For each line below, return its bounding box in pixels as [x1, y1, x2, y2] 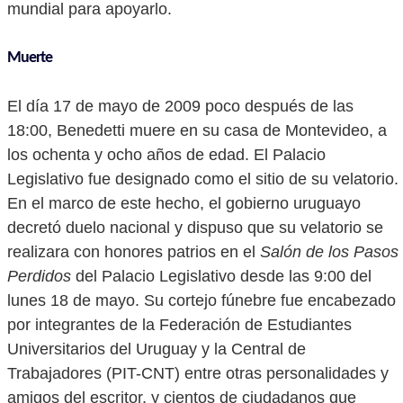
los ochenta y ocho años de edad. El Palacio [7, 146, 326, 164]
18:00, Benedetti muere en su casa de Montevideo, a [7, 121, 387, 139]
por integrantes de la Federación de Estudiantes [7, 316, 352, 334]
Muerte [7, 49, 52, 67]
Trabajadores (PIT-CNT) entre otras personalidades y [7, 364, 389, 382]
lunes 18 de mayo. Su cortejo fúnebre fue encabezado [7, 291, 396, 309]
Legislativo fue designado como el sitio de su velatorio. [7, 170, 399, 188]
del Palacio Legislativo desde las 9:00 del [71, 267, 372, 285]
